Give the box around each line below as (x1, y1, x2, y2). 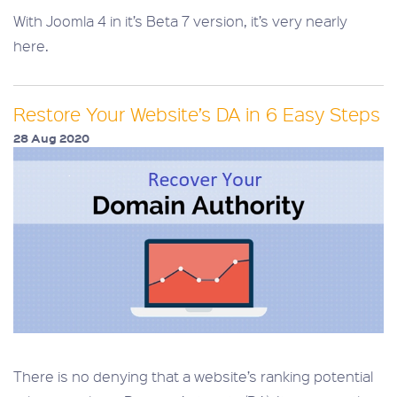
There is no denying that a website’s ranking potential (13, 367, 373, 386)
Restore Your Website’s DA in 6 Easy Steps (13, 102, 380, 127)
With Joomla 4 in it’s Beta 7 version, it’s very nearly (13, 12, 347, 31)
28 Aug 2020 (13, 130, 90, 147)
